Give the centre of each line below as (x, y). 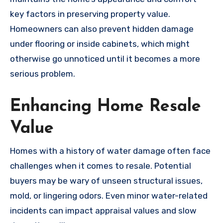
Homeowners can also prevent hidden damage (102, 29)
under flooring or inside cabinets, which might (100, 44)
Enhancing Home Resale (106, 107)
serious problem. (43, 74)
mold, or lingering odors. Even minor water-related (109, 195)
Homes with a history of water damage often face (110, 151)
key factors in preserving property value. (90, 14)
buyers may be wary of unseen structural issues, (106, 180)
